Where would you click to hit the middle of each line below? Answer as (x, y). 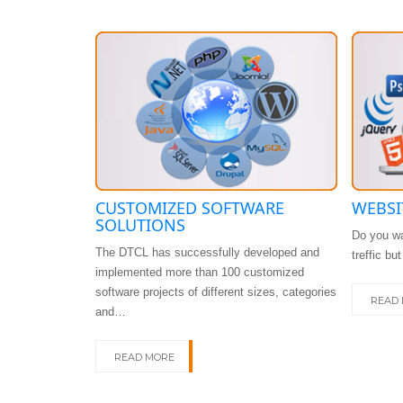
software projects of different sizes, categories (216, 291)
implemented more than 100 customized (200, 272)
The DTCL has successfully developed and (207, 252)
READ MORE (144, 357)
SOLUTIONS (140, 224)
